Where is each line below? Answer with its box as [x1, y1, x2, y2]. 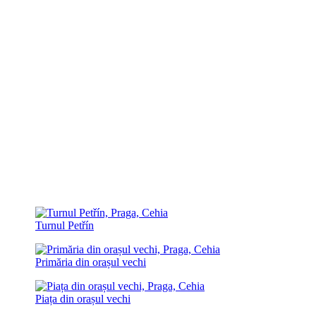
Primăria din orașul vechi [35, 255, 146, 268]
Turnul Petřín [35, 219, 94, 231]
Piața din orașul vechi [35, 292, 130, 305]
